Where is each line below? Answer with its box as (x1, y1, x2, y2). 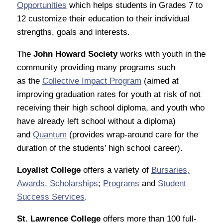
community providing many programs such (16, 62, 175, 72)
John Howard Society (33, 49, 117, 59)
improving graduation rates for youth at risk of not (16, 89, 201, 99)
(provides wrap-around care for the (66, 129, 198, 139)
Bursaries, (151, 165, 190, 175)
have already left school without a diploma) (16, 116, 176, 126)
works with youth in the (117, 49, 206, 59)
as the (16, 76, 42, 86)
